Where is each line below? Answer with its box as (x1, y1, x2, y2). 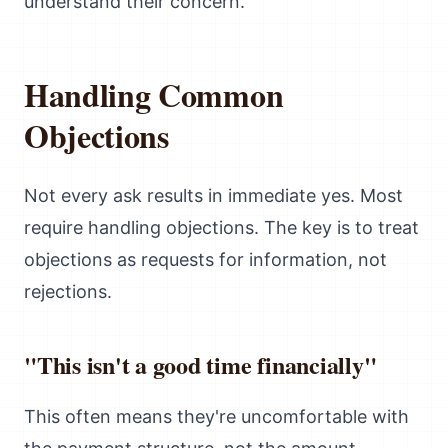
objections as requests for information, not (24, 249, 387, 270)
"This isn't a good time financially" (24, 347, 377, 382)
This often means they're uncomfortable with (24, 406, 409, 427)
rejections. (24, 281, 112, 302)
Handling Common (24, 71, 284, 118)
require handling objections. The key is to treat (24, 217, 419, 238)
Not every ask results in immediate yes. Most (24, 185, 403, 206)
